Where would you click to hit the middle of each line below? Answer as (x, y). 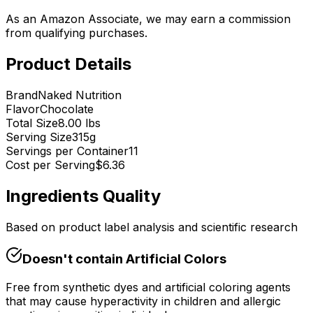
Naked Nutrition (80, 95)
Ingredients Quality (83, 196)
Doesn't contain (73, 259)
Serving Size (39, 137)
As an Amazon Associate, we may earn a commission (148, 19)
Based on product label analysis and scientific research (152, 227)
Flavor (23, 109)
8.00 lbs (79, 123)
